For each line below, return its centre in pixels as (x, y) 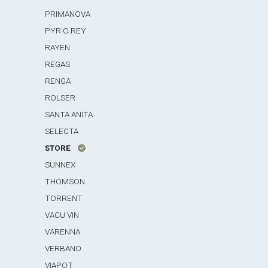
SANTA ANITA (69, 114)
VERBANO (63, 248)
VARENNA (63, 232)
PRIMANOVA (68, 14)
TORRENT (64, 198)
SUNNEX (60, 165)
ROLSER (60, 98)
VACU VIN (62, 215)
